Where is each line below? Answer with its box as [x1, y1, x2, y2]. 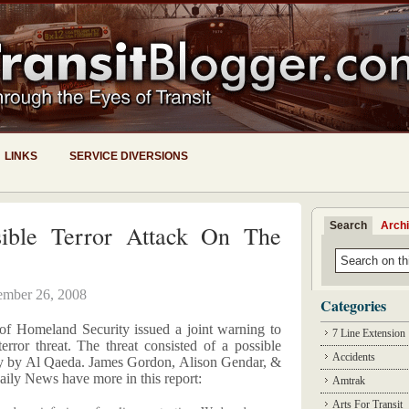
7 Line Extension [332, 327, 405, 340]
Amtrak [332, 374, 365, 387]
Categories [320, 295, 386, 316]
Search [330, 219, 367, 232]
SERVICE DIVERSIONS [69, 150, 188, 163]
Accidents [332, 351, 375, 363]
